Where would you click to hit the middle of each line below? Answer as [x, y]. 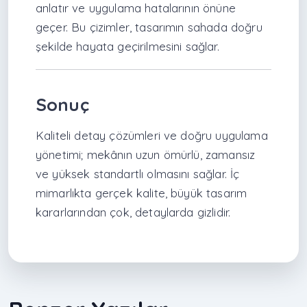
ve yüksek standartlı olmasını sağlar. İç [138, 174]
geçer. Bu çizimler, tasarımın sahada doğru [149, 27]
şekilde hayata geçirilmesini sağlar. [127, 47]
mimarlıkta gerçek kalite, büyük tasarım [142, 193]
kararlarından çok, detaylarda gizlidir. [133, 212]
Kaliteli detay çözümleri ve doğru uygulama [152, 136]
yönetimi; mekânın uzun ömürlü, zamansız [146, 155]
